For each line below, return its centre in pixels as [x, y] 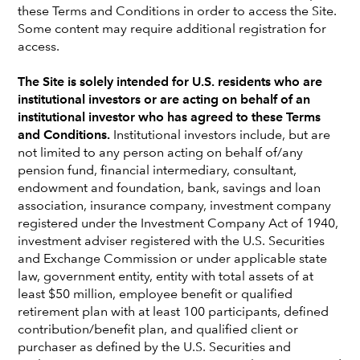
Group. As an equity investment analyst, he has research [172, 337]
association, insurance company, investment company [175, 206]
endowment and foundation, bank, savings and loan [170, 188]
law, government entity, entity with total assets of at [166, 277]
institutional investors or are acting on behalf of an [164, 100]
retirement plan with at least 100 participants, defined [174, 312]
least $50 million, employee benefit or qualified [155, 295]
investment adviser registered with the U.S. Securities [172, 241]
